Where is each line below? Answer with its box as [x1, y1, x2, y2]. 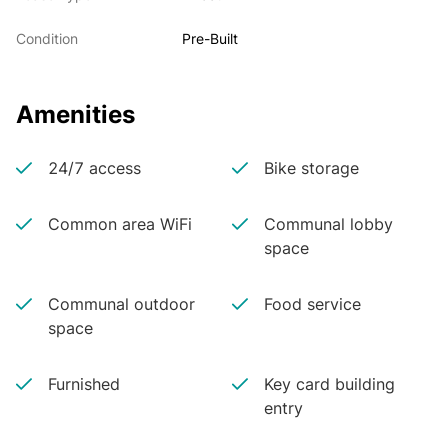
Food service [263, 294, 361, 314]
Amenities [16, 100, 135, 129]
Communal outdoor [48, 294, 195, 314]
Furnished [48, 374, 120, 394]
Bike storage [263, 158, 359, 178]
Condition [16, 30, 78, 47]
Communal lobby [263, 214, 393, 234]
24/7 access [48, 158, 141, 178]
